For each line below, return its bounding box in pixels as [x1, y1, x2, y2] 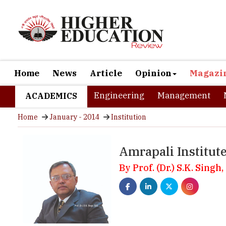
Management [157, 90, 210, 101]
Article [90, 68, 122, 79]
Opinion [135, 68, 172, 79]
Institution [111, 112, 146, 122]
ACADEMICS [25, 91, 77, 101]
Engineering [94, 90, 144, 101]
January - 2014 [49, 112, 99, 122]
